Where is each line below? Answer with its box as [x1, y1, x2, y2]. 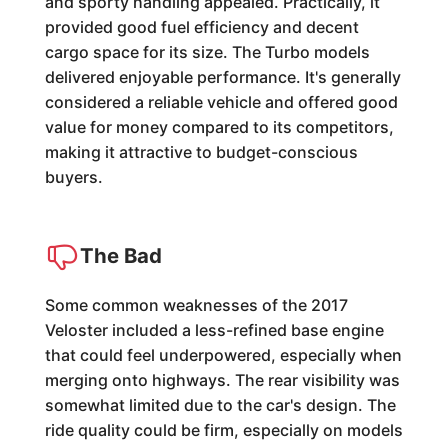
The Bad [79, 242, 162, 268]
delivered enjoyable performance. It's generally [44, 66, 401, 87]
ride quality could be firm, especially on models [44, 419, 403, 440]
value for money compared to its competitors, [44, 116, 394, 137]
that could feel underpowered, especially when [44, 344, 402, 365]
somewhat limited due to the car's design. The [44, 394, 396, 415]
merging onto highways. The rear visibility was [44, 369, 400, 390]
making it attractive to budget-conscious [44, 141, 358, 162]
